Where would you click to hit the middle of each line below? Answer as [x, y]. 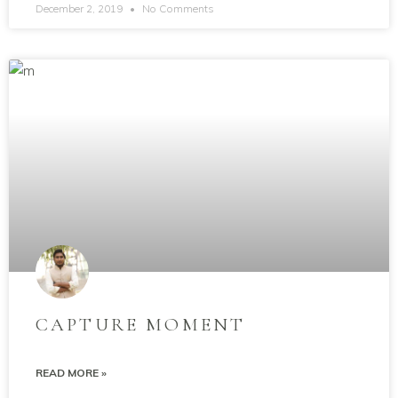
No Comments [177, 8]
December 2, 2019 [80, 8]
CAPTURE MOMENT [141, 325]
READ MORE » [71, 373]
